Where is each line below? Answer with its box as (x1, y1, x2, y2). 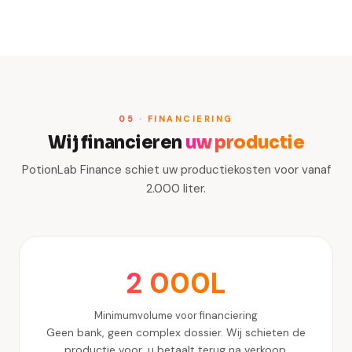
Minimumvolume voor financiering (94, 309, 258, 322)
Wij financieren (47, 132, 185, 153)
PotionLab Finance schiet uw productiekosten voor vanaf (21, 162, 331, 178)
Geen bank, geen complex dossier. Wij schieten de (46, 325, 306, 339)
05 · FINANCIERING (119, 113, 233, 124)
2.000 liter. (146, 181, 206, 196)
